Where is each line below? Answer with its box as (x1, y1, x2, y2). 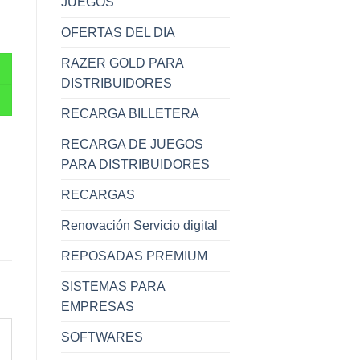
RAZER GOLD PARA (61, 56, 183, 71)
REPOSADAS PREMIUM (61, 249, 207, 264)
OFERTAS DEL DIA (61, 26, 175, 40)
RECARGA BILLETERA (61, 107, 199, 121)
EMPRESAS (61, 300, 134, 314)
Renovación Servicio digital (61, 219, 218, 233)
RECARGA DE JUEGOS (61, 137, 203, 152)
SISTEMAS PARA (61, 280, 165, 294)
